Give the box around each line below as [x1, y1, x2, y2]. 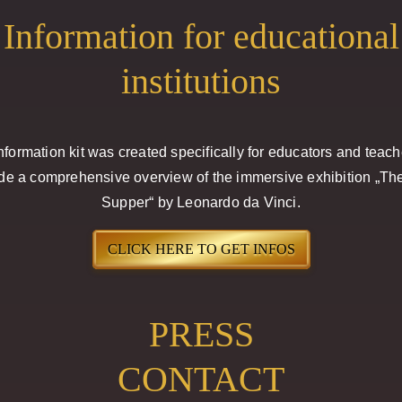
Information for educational [3, 16, 399, 57]
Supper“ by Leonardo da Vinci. [101, 195, 301, 210]
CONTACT [118, 359, 284, 399]
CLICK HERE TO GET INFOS [107, 241, 295, 257]
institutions [121, 61, 281, 101]
